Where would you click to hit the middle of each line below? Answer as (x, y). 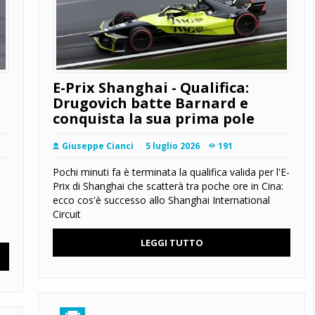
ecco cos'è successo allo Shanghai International (161, 200)
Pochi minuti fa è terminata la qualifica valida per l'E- (171, 172)
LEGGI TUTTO (172, 243)
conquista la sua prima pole (154, 119)
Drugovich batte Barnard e (150, 103)
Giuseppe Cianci (98, 146)
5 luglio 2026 (173, 146)
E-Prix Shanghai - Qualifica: (151, 88)
